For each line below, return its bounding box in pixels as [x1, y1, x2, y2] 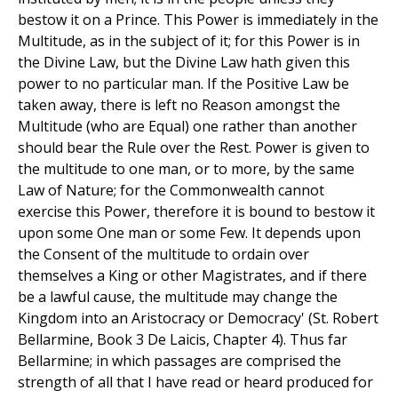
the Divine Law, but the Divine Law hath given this [18, 52, 350, 73]
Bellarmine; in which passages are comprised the [18, 351, 341, 371]
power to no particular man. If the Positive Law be [18, 74, 349, 94]
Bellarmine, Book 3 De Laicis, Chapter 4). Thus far [18, 330, 347, 350]
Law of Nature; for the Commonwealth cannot [18, 180, 324, 201]
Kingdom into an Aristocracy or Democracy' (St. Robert [18, 308, 378, 329]
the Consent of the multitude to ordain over [18, 244, 309, 265]
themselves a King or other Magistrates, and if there [18, 266, 367, 286]
